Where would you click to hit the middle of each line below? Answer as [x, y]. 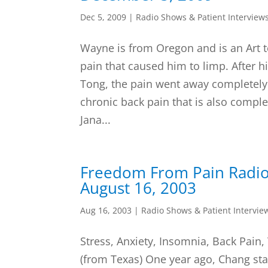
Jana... [96, 120]
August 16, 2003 [138, 188]
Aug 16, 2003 [106, 210]
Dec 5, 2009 [103, 17]
